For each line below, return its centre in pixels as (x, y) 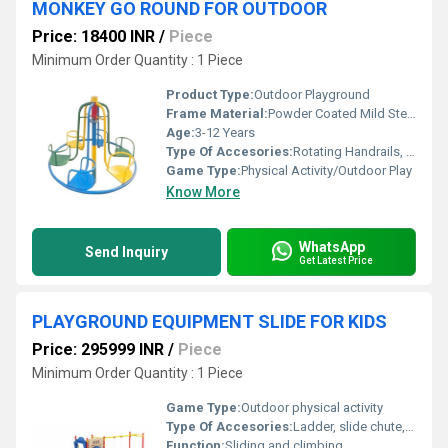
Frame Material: (217, 113)
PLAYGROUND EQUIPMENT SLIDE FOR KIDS (209, 321)
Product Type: (210, 94)
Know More (203, 192)
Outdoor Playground (312, 94)
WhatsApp (332, 246)
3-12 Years (225, 132)
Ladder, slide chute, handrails (349, 426)
